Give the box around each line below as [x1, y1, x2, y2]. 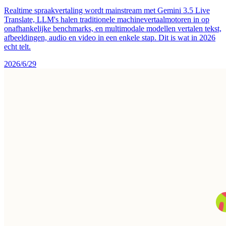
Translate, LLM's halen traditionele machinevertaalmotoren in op [4, 15, 209, 24]
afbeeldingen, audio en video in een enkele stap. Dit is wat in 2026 [4, 33, 215, 42]
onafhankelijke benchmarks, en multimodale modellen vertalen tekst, [4, 24, 221, 33]
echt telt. [4, 42, 31, 51]
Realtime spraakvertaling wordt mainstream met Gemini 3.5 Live [4, 6, 210, 15]
